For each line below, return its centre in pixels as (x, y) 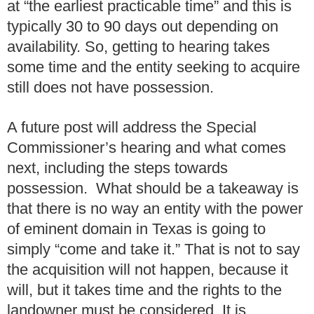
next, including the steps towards (117, 168)
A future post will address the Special (132, 127)
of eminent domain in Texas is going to (136, 228)
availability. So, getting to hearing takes (138, 47)
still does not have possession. (110, 88)
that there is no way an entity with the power (155, 208)
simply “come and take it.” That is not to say (153, 249)
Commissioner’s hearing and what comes (146, 147)
